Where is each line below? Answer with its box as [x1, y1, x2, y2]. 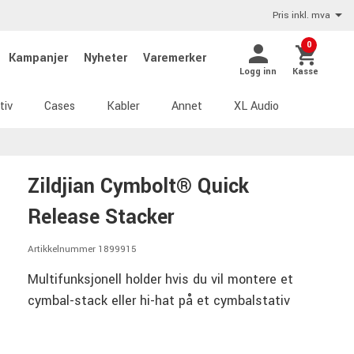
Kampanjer [9, 49, 71, 66]
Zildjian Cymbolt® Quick [28, 172, 249, 201]
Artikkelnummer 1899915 [28, 243, 137, 256]
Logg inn [239, 66, 277, 77]
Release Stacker [28, 203, 174, 232]
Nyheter [84, 49, 130, 66]
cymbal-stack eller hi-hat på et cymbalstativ [28, 291, 290, 310]
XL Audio [234, 98, 279, 115]
